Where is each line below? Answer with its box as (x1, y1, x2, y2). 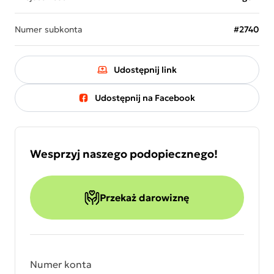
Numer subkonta (15, 24, 83, 35)
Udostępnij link (113, 64, 177, 75)
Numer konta (30, 258, 92, 270)
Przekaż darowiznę (100, 191, 190, 204)
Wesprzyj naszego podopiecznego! (30, 147, 218, 161)
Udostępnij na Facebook (95, 92, 196, 103)
